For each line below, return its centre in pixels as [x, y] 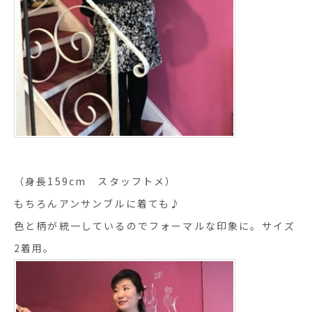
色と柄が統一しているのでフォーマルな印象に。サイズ [155, 225]
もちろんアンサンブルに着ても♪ [98, 203]
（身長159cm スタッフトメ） [95, 181]
